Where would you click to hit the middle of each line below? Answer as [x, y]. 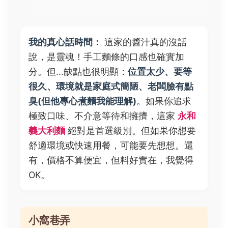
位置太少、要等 [160, 72]
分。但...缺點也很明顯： [78, 72]
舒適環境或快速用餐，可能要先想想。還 [111, 146]
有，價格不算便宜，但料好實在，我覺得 [111, 160]
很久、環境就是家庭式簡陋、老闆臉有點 [111, 87]
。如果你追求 [164, 101]
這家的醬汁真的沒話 [144, 42]
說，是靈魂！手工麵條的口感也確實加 [106, 57]
